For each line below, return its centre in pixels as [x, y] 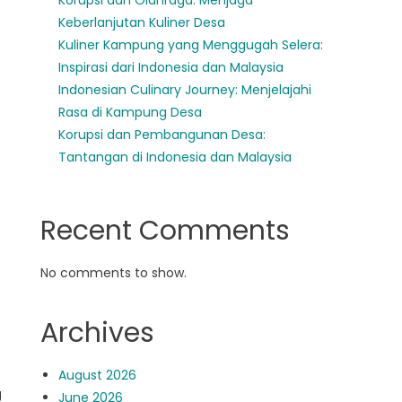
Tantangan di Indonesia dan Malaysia [175, 157]
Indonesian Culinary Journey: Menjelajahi [185, 90]
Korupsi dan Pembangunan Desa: [162, 135]
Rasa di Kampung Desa [131, 112]
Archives [98, 333]
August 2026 [98, 375]
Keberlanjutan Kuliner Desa [142, 22]
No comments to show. [114, 273]
